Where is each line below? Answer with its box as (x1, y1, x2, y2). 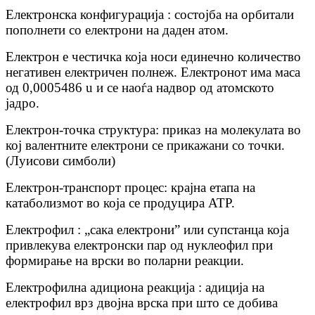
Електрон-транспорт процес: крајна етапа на (6, 180, 255, 195)
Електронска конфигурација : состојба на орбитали (6, 7, 294, 22)
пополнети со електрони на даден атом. (6, 22, 229, 38)
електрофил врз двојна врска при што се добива (6, 295, 278, 311)
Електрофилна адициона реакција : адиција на (6, 280, 264, 295)
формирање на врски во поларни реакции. (6, 253, 244, 269)
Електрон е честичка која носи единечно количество (6, 49, 301, 65)
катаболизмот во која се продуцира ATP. (6, 195, 235, 211)
